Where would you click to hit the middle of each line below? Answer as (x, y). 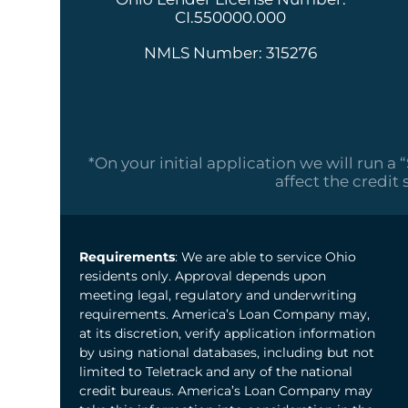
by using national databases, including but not (227, 353)
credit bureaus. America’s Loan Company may (226, 391)
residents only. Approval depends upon (203, 276)
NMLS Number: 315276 (230, 52)
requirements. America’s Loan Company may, (224, 315)
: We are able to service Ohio (265, 257)
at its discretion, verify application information (227, 334)
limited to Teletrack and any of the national (216, 372)
